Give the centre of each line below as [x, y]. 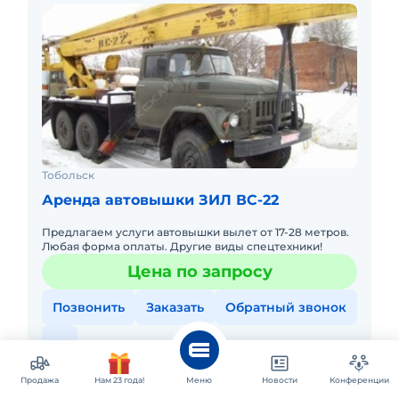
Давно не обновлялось [100, 381]
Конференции [359, 380]
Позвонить [89, 307]
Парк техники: [204, 367]
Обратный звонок [286, 307]
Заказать [175, 307]
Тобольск [68, 175]
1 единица [271, 367]
